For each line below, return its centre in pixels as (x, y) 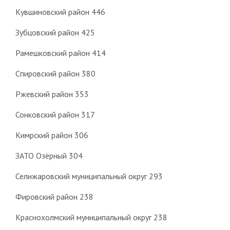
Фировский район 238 (54, 197)
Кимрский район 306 (52, 135)
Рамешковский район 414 (60, 53)
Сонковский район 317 (55, 115)
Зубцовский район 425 (55, 33)
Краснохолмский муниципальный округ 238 (91, 217)
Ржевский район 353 (52, 94)
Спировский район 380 (55, 74)
